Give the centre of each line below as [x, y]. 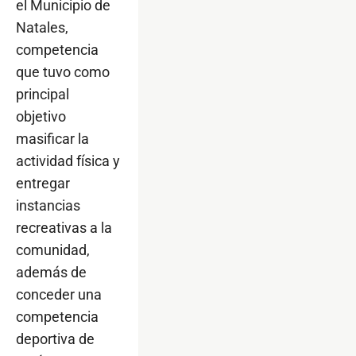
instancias [48, 205]
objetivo [41, 116]
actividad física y [68, 161]
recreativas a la [64, 227]
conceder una [59, 294]
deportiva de [55, 339]
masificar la [52, 138]
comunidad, [53, 250]
